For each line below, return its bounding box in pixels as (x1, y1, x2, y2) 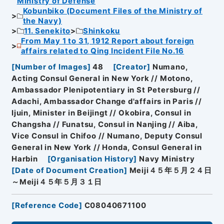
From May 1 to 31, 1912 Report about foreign (20, 36, 194, 45)
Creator (116, 62, 147, 72)
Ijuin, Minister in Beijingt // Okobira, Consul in (11, 108, 191, 118)
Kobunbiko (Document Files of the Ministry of (22, 6, 203, 15)
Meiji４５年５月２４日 (129, 166, 212, 175)
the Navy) (22, 16, 62, 25)
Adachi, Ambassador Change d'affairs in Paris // (11, 97, 202, 106)
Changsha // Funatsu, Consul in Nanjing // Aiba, (11, 120, 198, 129)
